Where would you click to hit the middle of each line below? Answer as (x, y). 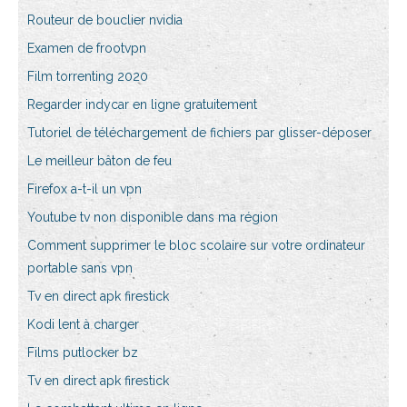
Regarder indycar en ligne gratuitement (142, 105)
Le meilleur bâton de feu (99, 161)
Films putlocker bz (83, 353)
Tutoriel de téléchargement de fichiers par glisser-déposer (199, 133)
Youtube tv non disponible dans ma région (153, 218)
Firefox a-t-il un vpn (84, 189)
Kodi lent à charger (83, 325)
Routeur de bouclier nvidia (105, 20)
